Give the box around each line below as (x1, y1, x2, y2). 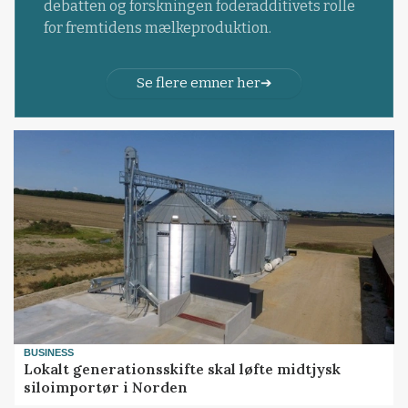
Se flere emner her (136, 74, 260, 91)
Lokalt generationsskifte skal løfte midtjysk (24, 359, 342, 378)
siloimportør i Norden (24, 377, 189, 396)
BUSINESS (24, 346, 75, 358)
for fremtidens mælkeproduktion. (43, 19, 271, 37)
